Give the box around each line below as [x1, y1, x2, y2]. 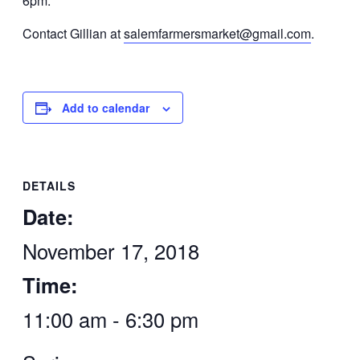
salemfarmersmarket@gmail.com [124, 23, 311, 43]
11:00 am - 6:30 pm [22, 305, 198, 334]
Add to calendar [62, 99, 149, 116]
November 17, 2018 [22, 236, 199, 266]
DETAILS [22, 178, 76, 194]
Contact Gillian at [22, 23, 124, 43]
